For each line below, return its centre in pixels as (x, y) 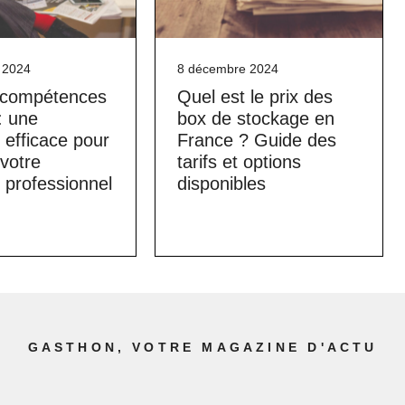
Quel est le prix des (254, 97)
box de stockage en (255, 118)
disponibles (221, 184)
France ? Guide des (256, 140)
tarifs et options (239, 162)
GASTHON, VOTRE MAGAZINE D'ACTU (202, 347)
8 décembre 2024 (227, 69)
